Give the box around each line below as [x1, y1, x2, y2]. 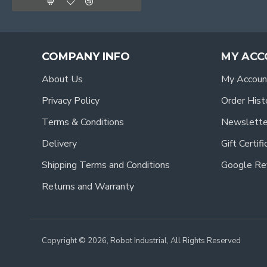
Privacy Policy [42, 94, 100, 107]
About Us [42, 73, 83, 86]
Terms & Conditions [42, 116, 124, 129]
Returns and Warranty [42, 180, 134, 193]
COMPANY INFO [42, 50, 130, 63]
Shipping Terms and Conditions [42, 159, 170, 172]
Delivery [42, 137, 77, 150]
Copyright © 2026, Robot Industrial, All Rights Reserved [42, 235, 241, 246]
